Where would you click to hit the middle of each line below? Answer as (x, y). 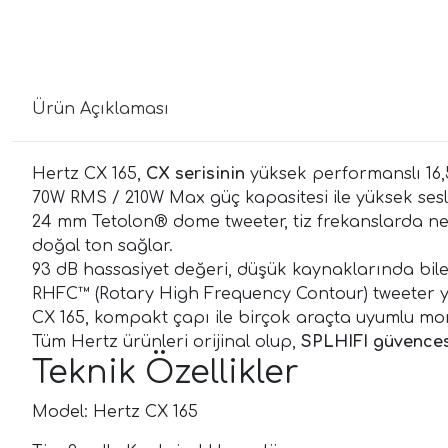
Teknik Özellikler (165, 373)
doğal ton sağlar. (102, 246)
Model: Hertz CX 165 (115, 412)
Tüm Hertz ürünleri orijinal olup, (166, 342)
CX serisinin (195, 174)
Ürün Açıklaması (100, 109)
